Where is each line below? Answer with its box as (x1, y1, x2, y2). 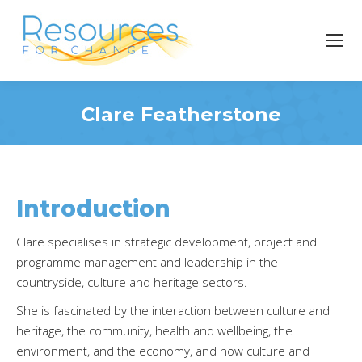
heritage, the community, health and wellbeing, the (16, 322, 293, 339)
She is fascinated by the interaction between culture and (16, 302, 330, 318)
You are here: (181, 130, 256, 146)
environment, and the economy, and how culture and (16, 343, 309, 359)
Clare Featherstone (81, 103, 281, 126)
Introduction (16, 195, 170, 222)
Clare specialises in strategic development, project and (16, 234, 317, 250)
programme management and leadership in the (16, 254, 278, 270)
